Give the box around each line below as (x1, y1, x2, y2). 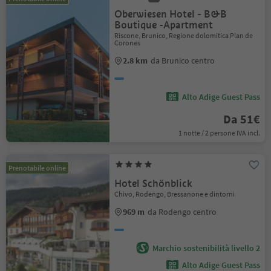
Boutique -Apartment (114, 19, 214, 31)
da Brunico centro (151, 55, 215, 66)
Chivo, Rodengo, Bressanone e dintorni (114, 189, 235, 198)
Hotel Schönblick (114, 177, 193, 190)
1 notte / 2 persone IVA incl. (178, 128, 260, 137)
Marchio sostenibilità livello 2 (152, 243, 260, 253)
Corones (114, 38, 141, 47)
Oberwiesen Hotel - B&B (114, 8, 227, 21)
